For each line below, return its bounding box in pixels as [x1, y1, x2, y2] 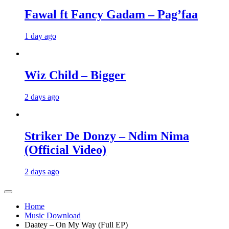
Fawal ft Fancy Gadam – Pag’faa [25, 8, 198, 21]
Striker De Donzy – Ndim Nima [25, 129, 189, 143]
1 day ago [25, 32, 56, 41]
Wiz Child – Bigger [25, 68, 126, 82]
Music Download [25, 211, 81, 220]
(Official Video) [25, 143, 106, 156]
